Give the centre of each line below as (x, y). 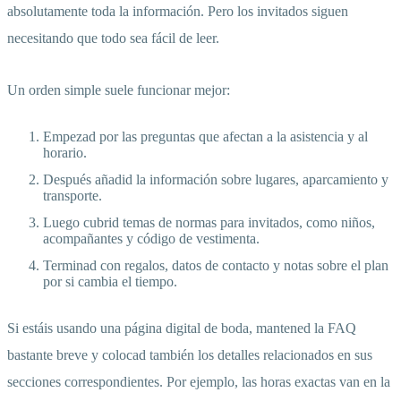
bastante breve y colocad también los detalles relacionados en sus (190, 355)
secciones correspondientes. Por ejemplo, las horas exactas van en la (199, 382)
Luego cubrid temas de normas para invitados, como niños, (209, 223)
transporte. (73, 196)
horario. (65, 153)
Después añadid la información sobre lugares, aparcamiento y (216, 180)
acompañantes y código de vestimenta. (151, 239)
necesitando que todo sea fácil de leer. (113, 38)
